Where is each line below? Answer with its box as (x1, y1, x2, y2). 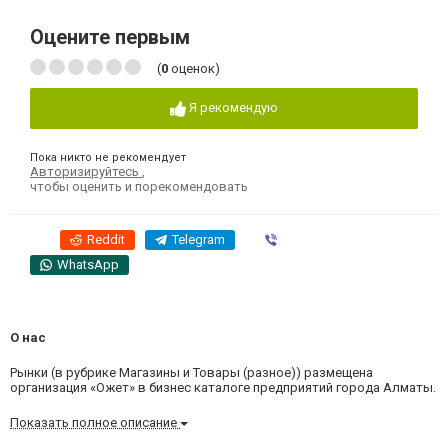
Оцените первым (30, 25, 190, 49)
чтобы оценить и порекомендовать (30, 178, 248, 194)
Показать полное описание (10, 414, 180, 430)
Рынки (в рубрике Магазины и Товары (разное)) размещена (10, 364, 373, 380)
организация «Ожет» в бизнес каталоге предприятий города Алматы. (10, 379, 436, 395)
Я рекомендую (189, 100, 278, 115)
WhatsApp (57, 256, 119, 272)
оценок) (168, 61, 220, 76)
